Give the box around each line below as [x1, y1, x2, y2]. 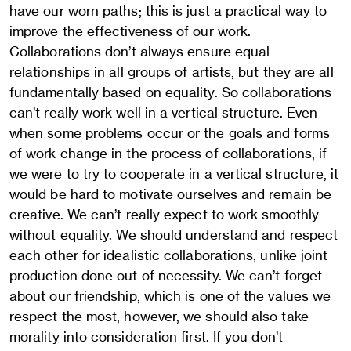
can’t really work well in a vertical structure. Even [9, 104, 318, 121]
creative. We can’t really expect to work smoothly [9, 206, 320, 223]
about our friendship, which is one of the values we [9, 288, 331, 304]
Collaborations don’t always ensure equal [9, 43, 270, 60]
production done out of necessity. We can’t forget [9, 267, 323, 284]
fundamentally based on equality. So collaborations [9, 84, 332, 100]
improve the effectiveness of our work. [9, 23, 251, 39]
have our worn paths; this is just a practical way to [9, 2, 327, 19]
